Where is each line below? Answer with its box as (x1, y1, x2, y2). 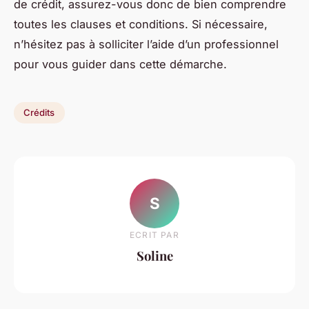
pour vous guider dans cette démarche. (14, 57, 227, 71)
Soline (136, 247, 173, 265)
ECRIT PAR (130, 230, 179, 241)
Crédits (23, 107, 55, 119)
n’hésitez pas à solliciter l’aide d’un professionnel (14, 37, 279, 51)
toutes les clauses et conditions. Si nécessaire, (14, 17, 268, 31)
